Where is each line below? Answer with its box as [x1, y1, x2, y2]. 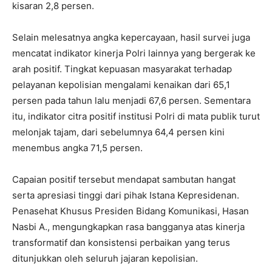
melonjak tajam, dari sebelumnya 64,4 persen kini [12, 126, 225, 138]
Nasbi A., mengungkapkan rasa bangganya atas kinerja [12, 221, 245, 233]
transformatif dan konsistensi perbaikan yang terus [12, 237, 230, 249]
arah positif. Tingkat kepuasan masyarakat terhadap [12, 63, 232, 75]
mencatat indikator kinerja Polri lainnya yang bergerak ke [12, 47, 256, 59]
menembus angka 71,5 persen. [12, 142, 143, 154]
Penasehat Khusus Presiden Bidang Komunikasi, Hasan [12, 205, 249, 217]
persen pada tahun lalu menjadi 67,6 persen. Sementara [12, 95, 251, 107]
